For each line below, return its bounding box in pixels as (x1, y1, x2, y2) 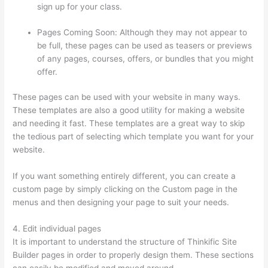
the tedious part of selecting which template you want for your (13, 132, 254, 142)
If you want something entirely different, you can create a (13, 170, 236, 181)
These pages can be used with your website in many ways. (13, 92, 241, 102)
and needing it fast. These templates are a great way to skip (13, 118, 245, 129)
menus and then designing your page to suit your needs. (13, 197, 230, 207)
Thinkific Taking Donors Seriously (47, 145, 175, 155)
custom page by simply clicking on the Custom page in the (13, 184, 238, 194)
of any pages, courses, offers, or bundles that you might (37, 53, 254, 63)
